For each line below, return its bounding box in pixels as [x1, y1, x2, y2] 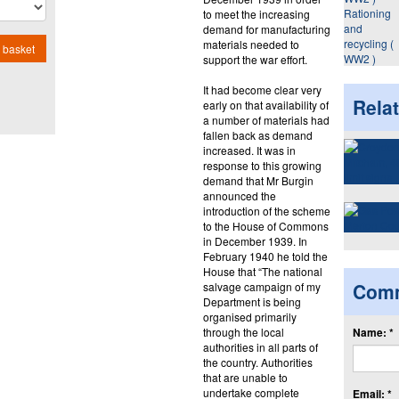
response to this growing [202, 157, 322, 173]
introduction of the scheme [202, 202, 330, 218]
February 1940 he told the [202, 248, 328, 264]
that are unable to [202, 369, 288, 385]
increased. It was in [202, 142, 296, 158]
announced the [202, 187, 276, 203]
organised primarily [202, 308, 297, 324]
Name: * [352, 323, 394, 340]
